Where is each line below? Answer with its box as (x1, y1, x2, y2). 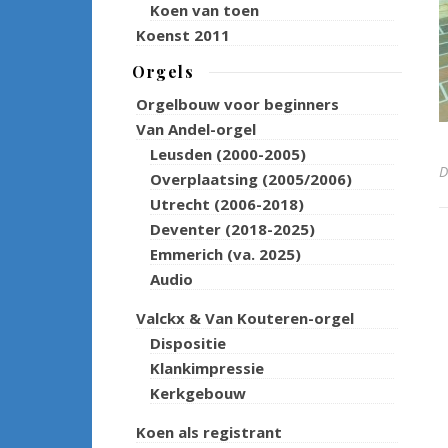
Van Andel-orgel (136, 119, 256, 139)
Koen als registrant (136, 422, 282, 442)
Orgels (132, 61, 194, 82)
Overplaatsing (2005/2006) (150, 169, 352, 189)
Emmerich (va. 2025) (150, 244, 301, 264)
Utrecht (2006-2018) (150, 194, 304, 214)
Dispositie (150, 333, 226, 353)
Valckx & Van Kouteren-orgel (136, 308, 354, 328)
